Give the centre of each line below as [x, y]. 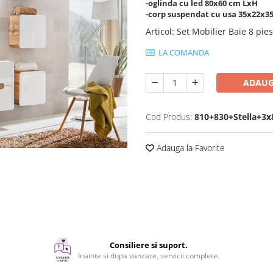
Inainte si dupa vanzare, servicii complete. [148, 256]
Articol [159, 31]
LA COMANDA [183, 52]
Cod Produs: [169, 117]
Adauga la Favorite [190, 148]
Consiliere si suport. [148, 245]
